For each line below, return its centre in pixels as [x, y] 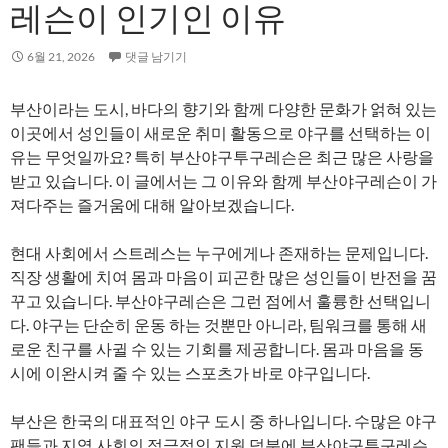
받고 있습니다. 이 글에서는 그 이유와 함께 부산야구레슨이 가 [223, 180]
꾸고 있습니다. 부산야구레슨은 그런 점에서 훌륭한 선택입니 [220, 300]
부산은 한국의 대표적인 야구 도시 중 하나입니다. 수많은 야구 [223, 420]
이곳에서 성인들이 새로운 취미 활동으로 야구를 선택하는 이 [220, 132]
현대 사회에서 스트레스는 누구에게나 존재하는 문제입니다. [219, 252]
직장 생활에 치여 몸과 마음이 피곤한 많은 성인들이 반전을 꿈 [223, 276]
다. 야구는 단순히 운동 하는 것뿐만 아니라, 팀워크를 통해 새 [218, 324]
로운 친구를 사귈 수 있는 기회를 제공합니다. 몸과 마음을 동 [217, 348]
